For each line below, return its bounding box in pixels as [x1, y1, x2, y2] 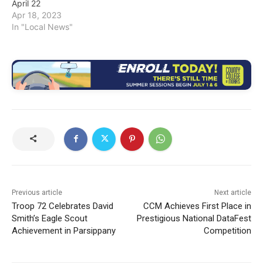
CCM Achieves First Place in [143, 200, 251, 211]
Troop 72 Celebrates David [12, 200, 113, 211]
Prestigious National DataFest [136, 213, 251, 224]
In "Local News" [12, 21, 73, 32]
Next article [214, 188, 251, 197]
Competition [203, 225, 251, 236]
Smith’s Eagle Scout [12, 213, 87, 224]
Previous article [12, 188, 62, 197]
